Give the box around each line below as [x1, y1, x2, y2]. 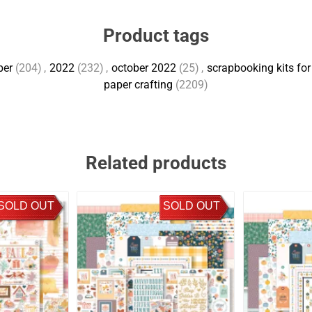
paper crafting [104, 78, 173, 91]
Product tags [103, 25, 209, 46]
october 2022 [111, 61, 176, 75]
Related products [86, 153, 226, 173]
